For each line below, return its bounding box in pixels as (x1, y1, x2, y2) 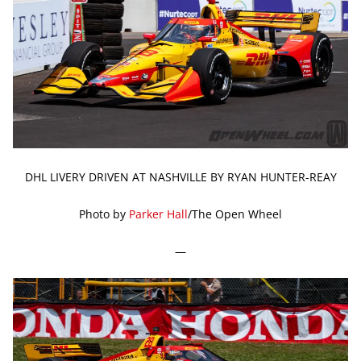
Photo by (79, 205, 129, 222)
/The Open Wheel (188, 205, 282, 222)
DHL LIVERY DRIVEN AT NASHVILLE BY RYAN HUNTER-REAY (24, 168, 337, 185)
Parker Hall (129, 205, 188, 222)
